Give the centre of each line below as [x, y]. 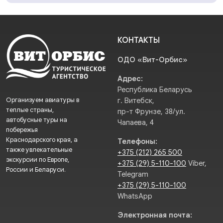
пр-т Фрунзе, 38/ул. [151, 111]
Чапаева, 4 [136, 122]
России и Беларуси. [36, 170]
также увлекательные [39, 150]
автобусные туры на [37, 120]
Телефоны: [137, 141]
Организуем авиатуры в [43, 100]
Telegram [133, 174]
